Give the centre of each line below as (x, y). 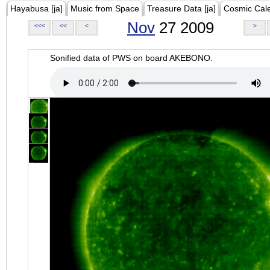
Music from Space (105, 8)
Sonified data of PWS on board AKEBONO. (131, 58)
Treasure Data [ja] (181, 8)
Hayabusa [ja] (36, 8)
